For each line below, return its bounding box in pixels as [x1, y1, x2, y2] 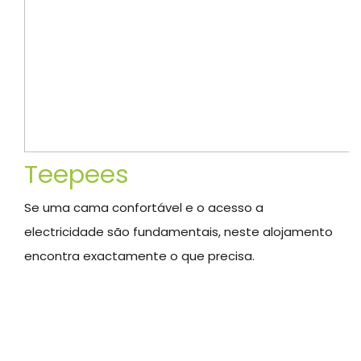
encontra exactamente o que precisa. [24, 247, 255, 264]
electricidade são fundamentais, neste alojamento [24, 223, 333, 240]
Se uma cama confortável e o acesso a [24, 199, 263, 216]
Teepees [24, 156, 129, 192]
